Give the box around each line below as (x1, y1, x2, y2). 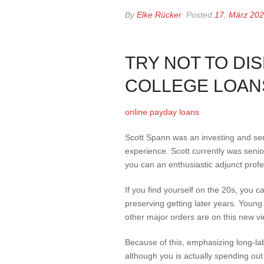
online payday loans (125, 107, 199, 117)
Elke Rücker (137, 10, 181, 19)
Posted (184, 10, 214, 19)
